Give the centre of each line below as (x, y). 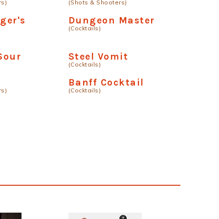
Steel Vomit (98, 56)
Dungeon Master (111, 20)
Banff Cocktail (106, 82)
